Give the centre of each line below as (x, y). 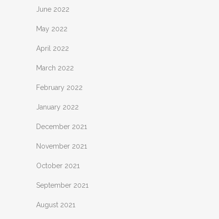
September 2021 (62, 185)
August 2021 (56, 205)
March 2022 (55, 68)
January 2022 (57, 107)
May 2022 (52, 29)
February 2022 (59, 88)
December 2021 (62, 127)
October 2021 (58, 166)
